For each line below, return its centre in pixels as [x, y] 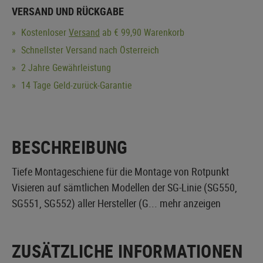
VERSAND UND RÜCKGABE [68, 11]
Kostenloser [44, 32]
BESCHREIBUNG [70, 147]
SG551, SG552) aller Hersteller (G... [86, 203]
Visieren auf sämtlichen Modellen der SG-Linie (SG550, [124, 187]
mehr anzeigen [190, 203]
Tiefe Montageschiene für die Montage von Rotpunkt [120, 171]
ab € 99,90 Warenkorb [142, 32]
